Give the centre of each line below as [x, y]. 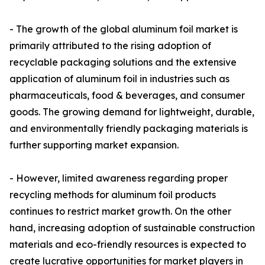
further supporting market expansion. [94, 145]
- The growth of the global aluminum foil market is [124, 29]
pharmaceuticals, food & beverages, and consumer [127, 96]
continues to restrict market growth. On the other [120, 211]
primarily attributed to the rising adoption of [110, 46]
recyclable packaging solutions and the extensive [123, 62]
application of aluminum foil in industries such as [119, 79]
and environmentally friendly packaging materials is [129, 129]
